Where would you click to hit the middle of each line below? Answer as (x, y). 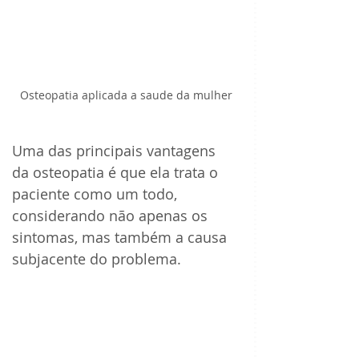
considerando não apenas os (112, 216)
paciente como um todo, (97, 194)
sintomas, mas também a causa (121, 238)
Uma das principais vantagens (116, 151)
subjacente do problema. (99, 259)
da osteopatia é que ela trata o (117, 173)
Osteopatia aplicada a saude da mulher (126, 95)
